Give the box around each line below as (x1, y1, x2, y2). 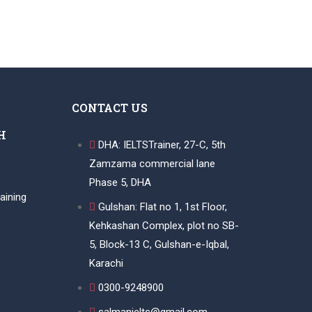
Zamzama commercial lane (88, 157, 215, 170)
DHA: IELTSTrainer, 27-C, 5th (97, 139, 226, 151)
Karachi (88, 257, 123, 270)
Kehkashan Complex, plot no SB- (88, 219, 239, 232)
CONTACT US (71, 100, 148, 115)
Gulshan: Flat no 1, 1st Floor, (97, 201, 227, 213)
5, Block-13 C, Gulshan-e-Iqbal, (88, 238, 229, 251)
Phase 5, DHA (88, 176, 151, 189)
